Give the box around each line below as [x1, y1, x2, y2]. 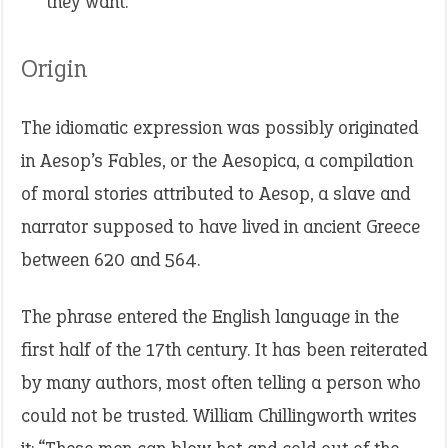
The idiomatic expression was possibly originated [21, 115, 418, 140]
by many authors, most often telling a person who [21, 370, 421, 395]
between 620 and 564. [21, 247, 200, 272]
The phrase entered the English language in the [21, 304, 399, 329]
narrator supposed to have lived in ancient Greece [21, 214, 420, 239]
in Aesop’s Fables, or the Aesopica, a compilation [21, 148, 413, 173]
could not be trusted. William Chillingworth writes [21, 403, 417, 428]
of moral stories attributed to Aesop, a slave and [21, 181, 410, 206]
